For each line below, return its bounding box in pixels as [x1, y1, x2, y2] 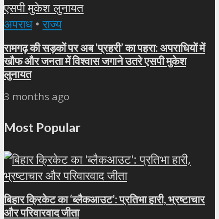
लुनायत [4, 67, 31, 81]
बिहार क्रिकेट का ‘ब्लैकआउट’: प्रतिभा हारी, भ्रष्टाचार [4, 192, 205, 206]
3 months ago [4, 89, 69, 104]
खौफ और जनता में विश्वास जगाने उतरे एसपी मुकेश [4, 54, 186, 67]
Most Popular [4, 120, 81, 135]
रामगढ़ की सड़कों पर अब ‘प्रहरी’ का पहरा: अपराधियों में [4, 41, 205, 54]
